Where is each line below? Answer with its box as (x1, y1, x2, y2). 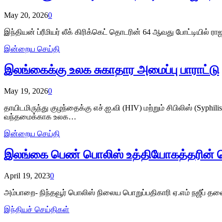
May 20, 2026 (4, 10, 48, 19)
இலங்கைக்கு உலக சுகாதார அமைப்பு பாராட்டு (4, 63, 219, 76)
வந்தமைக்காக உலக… (4, 112, 76, 121)
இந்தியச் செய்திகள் (4, 205, 69, 214)
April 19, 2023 (4, 171, 50, 180)
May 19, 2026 (4, 86, 48, 95)
